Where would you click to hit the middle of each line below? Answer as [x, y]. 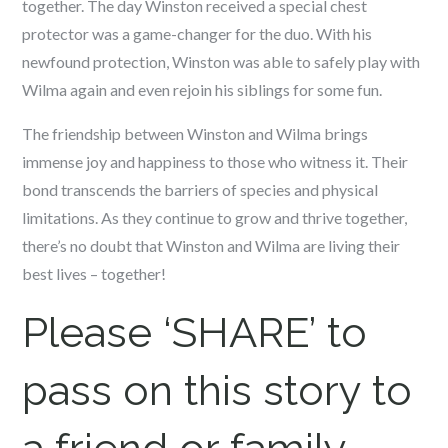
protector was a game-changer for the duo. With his [197, 33]
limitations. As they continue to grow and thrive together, [215, 217]
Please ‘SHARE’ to [195, 332]
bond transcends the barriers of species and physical [200, 189]
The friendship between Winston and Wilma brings [195, 133]
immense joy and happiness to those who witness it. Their [215, 161]
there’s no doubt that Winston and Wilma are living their [211, 245]
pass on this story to [217, 390]
